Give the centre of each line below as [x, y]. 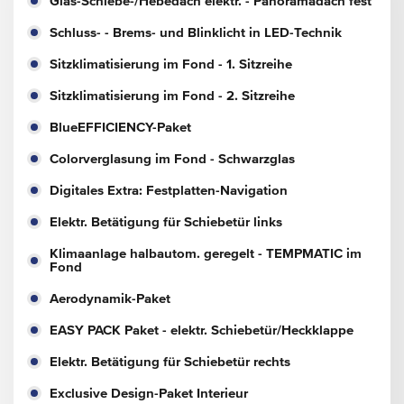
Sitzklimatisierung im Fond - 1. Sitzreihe [171, 64]
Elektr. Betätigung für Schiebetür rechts [170, 362]
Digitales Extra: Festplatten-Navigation [169, 190]
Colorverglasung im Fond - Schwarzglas [172, 159]
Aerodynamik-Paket [110, 298]
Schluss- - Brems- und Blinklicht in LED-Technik [196, 32]
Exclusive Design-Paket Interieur [149, 393]
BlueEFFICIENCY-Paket [120, 127]
